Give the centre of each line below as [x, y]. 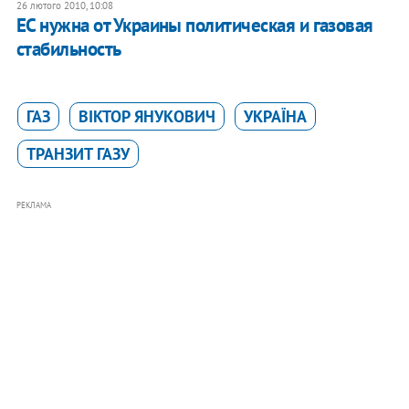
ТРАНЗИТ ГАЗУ [78, 153]
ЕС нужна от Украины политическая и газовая [194, 25]
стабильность [68, 48]
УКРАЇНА [275, 116]
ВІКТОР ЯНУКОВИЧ [147, 116]
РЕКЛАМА [33, 204]
